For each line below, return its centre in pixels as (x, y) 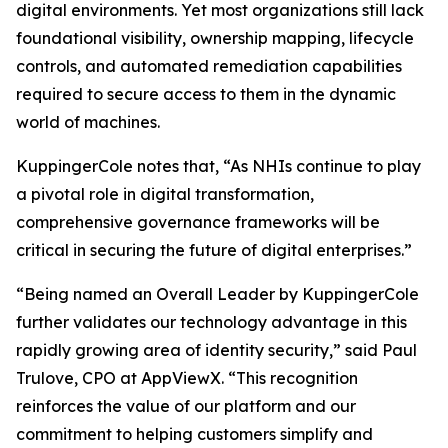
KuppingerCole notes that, (119, 166)
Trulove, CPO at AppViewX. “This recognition (187, 378)
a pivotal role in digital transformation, (165, 194)
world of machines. (88, 122)
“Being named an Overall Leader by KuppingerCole (217, 294)
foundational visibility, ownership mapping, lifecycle (215, 38)
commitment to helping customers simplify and (194, 434)
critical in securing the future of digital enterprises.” (214, 250)
